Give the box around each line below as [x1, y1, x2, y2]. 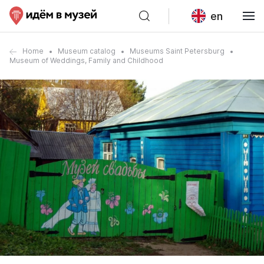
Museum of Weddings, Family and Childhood [9, 56, 163, 65]
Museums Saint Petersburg [130, 47, 225, 55]
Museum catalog [58, 47, 115, 55]
